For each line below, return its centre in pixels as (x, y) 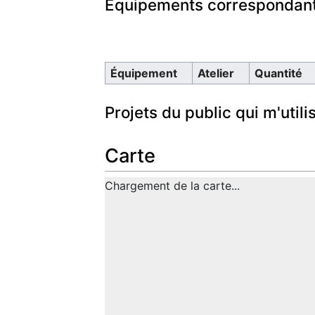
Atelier (216, 73)
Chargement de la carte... (172, 185)
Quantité (278, 73)
